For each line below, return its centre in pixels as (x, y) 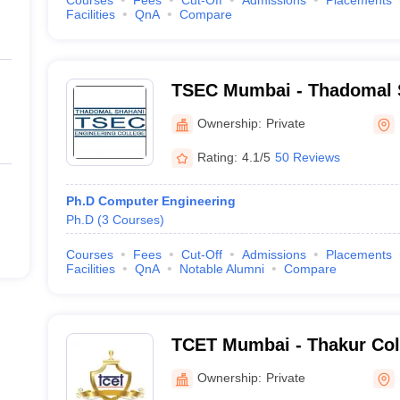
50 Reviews (307, 157)
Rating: (217, 157)
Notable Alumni (221, 269)
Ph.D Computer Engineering (150, 201)
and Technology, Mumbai (277, 368)
